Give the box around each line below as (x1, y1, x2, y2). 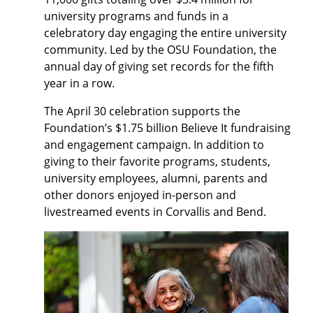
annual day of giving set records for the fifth (44, 59, 274, 74)
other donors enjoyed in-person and (44, 187, 236, 203)
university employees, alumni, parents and (44, 170, 268, 186)
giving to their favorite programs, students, (44, 154, 270, 169)
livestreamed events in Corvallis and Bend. (44, 204, 266, 219)
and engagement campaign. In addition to (44, 137, 264, 152)
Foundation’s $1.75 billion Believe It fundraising (44, 120, 291, 136)
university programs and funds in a (44, 8, 228, 24)
